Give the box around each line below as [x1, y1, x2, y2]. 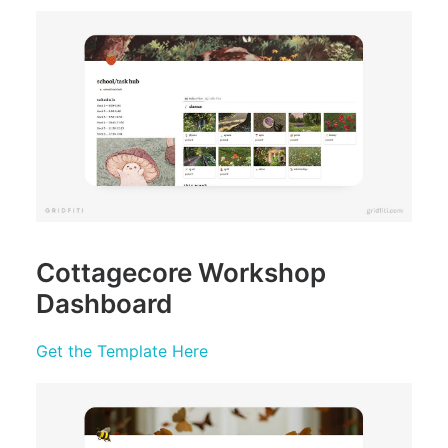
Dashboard [36, 288, 172, 319]
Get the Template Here [36, 341, 208, 361]
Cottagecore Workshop [36, 257, 326, 288]
